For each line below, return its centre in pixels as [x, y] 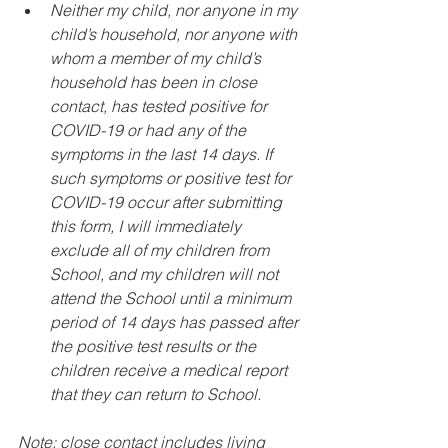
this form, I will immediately [147, 226]
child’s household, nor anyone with [175, 34]
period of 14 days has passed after [176, 322]
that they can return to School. [155, 394]
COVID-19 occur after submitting [168, 202]
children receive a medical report [170, 370]
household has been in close [155, 82]
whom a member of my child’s [157, 58]
